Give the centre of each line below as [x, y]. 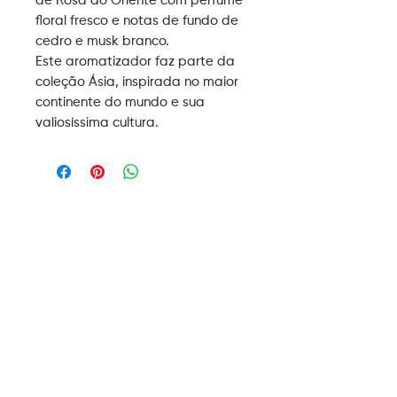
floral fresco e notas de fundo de [137, 21]
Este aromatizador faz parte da [135, 62]
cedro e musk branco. [102, 41]
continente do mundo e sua [120, 102]
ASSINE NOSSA [142, 381]
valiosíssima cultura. [97, 123]
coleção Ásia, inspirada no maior [137, 82]
